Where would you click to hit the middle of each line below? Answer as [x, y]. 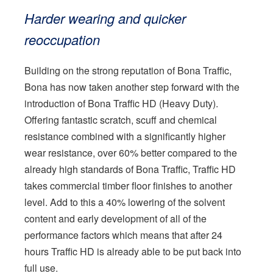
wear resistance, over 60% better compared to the [131, 153]
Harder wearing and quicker [105, 18]
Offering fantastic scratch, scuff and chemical [121, 120]
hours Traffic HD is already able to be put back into [133, 251]
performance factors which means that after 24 [123, 235]
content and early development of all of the [115, 218]
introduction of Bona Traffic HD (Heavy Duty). [121, 103]
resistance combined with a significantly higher [125, 136]
